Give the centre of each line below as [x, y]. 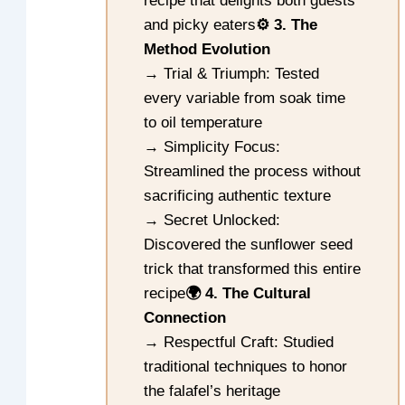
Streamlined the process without [253, 172]
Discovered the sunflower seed [249, 245]
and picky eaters [200, 25]
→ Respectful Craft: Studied [239, 343]
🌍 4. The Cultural [249, 294]
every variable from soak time [245, 99]
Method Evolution [207, 50]
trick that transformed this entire [253, 269]
